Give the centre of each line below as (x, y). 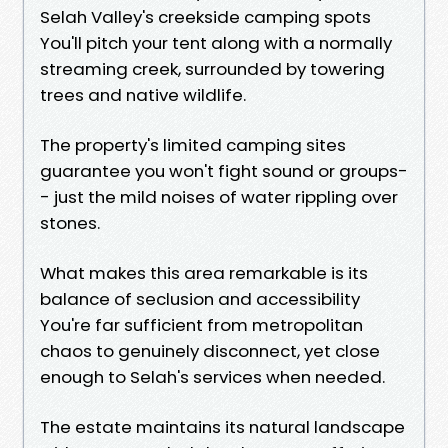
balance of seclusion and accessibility (200, 298)
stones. (70, 222)
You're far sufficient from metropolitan (201, 324)
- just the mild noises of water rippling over (219, 196)
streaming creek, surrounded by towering (212, 68)
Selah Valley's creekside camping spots (205, 16)
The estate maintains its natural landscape (222, 426)
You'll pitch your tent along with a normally (216, 42)
